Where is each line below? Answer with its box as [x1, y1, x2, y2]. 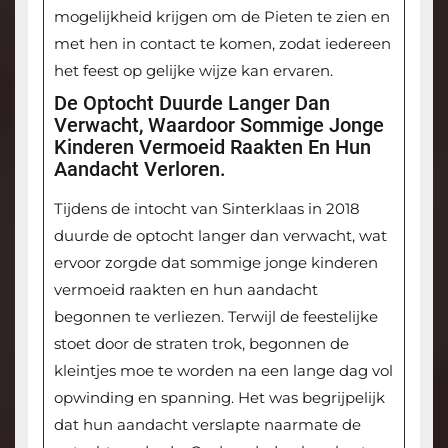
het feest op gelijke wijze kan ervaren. [53, 61, 333, 81]
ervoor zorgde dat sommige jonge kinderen [53, 253, 378, 273]
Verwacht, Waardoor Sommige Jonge [53, 113, 384, 138]
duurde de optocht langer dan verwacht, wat [53, 226, 387, 246]
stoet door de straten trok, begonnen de [53, 334, 349, 354]
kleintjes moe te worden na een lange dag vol [53, 361, 393, 381]
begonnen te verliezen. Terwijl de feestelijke [53, 307, 378, 327]
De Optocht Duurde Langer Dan [53, 91, 330, 116]
